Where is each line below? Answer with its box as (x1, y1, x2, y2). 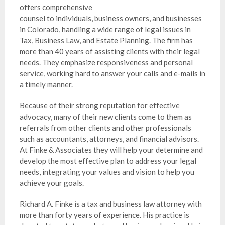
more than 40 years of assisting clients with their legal (19, 47, 200, 56)
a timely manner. (19, 80, 73, 89)
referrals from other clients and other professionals (19, 123, 191, 132)
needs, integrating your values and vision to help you (19, 167, 194, 176)
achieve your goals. (19, 178, 84, 187)
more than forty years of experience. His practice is (19, 210, 189, 219)
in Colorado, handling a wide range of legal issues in (19, 25, 191, 34)
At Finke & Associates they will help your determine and (19, 145, 203, 154)
